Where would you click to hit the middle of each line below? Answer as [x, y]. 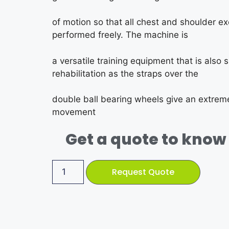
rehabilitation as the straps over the [125, 73]
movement [74, 112]
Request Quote [143, 172]
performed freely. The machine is [120, 35]
